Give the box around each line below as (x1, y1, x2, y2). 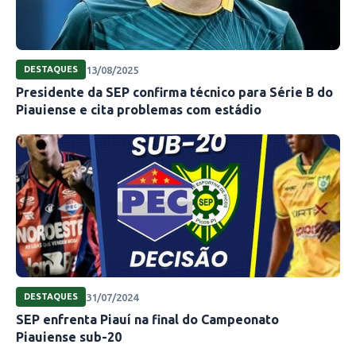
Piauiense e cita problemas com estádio (16, 103, 261, 118)
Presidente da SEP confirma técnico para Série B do (16, 85, 333, 100)
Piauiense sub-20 (16, 330, 122, 345)
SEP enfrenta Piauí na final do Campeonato (16, 312, 279, 327)
